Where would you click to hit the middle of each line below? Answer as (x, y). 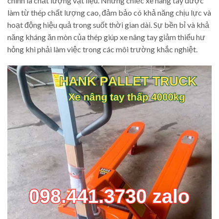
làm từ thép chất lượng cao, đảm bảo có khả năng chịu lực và (109, 13)
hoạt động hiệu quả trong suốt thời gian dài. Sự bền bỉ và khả (108, 25)
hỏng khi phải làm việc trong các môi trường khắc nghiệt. (102, 49)
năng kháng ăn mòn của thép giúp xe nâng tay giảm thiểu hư (106, 37)
